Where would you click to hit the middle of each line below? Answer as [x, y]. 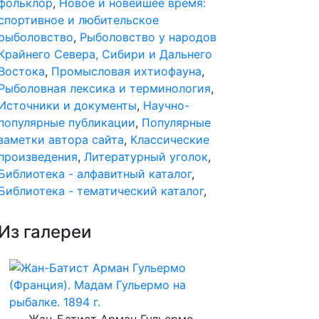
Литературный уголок [146, 157]
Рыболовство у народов [148, 37]
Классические [170, 140]
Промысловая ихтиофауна [126, 71]
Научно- [166, 105]
